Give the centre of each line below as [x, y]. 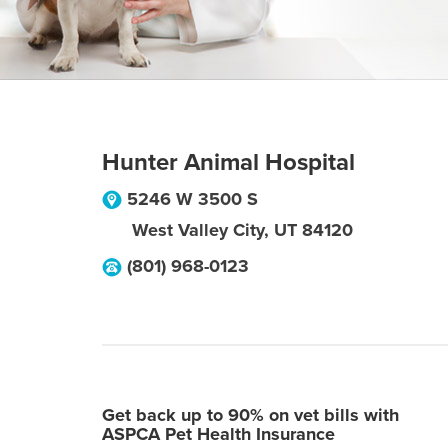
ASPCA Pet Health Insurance [218, 434]
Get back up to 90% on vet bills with [250, 415]
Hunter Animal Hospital [228, 162]
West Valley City [198, 230]
